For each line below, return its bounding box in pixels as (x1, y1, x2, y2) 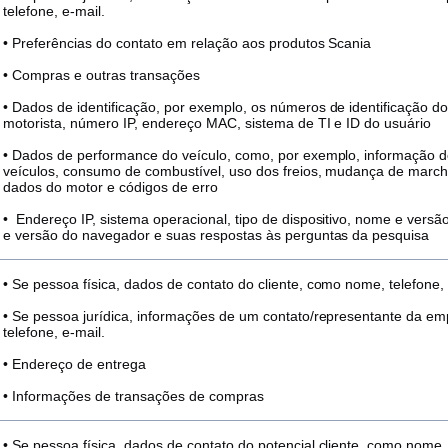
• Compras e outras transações (3, 67, 200, 83)
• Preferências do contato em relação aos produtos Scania (3, 35, 372, 51)
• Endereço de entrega (3, 356, 146, 372)
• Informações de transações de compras (3, 388, 264, 404)
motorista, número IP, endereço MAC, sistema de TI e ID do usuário (3, 115, 432, 131)
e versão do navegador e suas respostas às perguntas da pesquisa (3, 227, 430, 243)
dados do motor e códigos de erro (3, 179, 218, 195)
